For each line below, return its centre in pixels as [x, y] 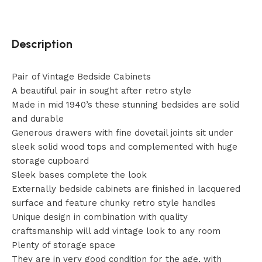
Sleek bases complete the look [79, 175]
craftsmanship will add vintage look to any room [116, 231]
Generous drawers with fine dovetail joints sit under [123, 133]
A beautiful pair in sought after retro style [101, 91]
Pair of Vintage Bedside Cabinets [81, 77]
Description [42, 44]
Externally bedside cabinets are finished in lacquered [126, 189]
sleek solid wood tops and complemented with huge [125, 147]
